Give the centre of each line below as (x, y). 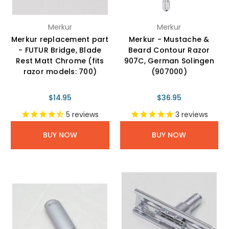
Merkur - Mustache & (169, 39)
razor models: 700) (60, 71)
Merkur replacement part (60, 39)
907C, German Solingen (169, 61)
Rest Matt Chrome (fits (60, 61)
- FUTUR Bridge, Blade (60, 50)
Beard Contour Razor (169, 50)
